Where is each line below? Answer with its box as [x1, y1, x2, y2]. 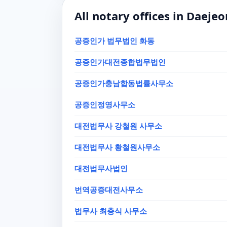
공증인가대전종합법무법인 [74, 57, 166, 67]
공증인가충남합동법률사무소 [74, 78, 173, 88]
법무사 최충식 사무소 [74, 206, 147, 216]
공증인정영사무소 [74, 99, 135, 109]
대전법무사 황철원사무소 [74, 142, 160, 152]
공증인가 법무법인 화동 [74, 35, 155, 46]
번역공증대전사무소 [74, 184, 143, 195]
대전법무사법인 [74, 163, 128, 173]
